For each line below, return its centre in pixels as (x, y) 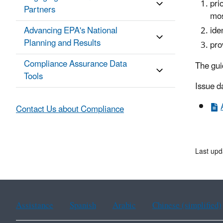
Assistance (35, 206)
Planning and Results (62, 44)
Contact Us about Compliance (70, 110)
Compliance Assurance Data (75, 64)
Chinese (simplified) (187, 206)
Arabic (124, 206)
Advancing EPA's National (71, 31)
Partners (40, 10)
